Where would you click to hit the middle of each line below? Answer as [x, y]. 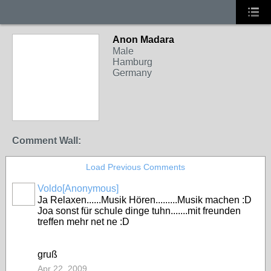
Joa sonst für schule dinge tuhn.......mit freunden [139, 211]
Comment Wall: [47, 141]
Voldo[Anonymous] [78, 188]
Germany [132, 73]
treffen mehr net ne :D [83, 222]
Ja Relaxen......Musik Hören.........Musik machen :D [145, 200]
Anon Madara [143, 40]
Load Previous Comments [135, 167]
